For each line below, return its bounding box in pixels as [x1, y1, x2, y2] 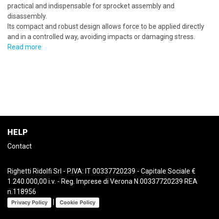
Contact [7, 142, 32, 150]
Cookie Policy [60, 198, 95, 206]
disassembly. [7, 12, 47, 20]
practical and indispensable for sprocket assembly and [7, 2, 175, 10]
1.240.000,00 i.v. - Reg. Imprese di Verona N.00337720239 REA [7, 177, 197, 185]
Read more [7, 43, 42, 51]
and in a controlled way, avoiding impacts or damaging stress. [7, 33, 195, 41]
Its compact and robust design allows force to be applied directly [7, 22, 204, 30]
